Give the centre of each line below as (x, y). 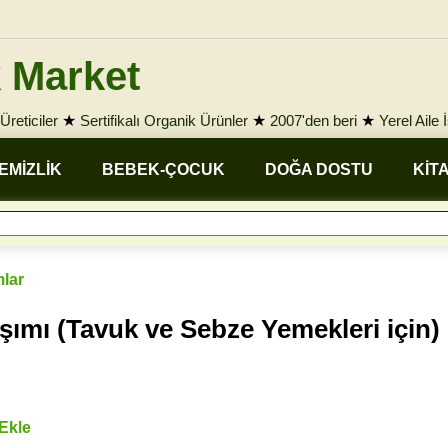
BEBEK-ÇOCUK (163, 169)
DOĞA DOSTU (319, 169)
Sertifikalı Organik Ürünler (164, 120)
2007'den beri (313, 120)
